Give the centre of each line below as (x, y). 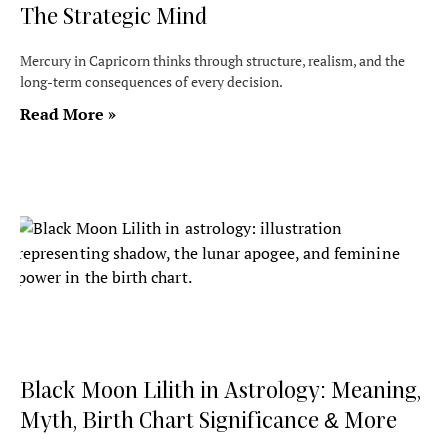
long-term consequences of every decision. (151, 81)
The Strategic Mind (113, 15)
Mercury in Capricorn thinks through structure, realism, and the (212, 60)
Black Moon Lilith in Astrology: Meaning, (220, 389)
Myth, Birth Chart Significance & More (208, 419)
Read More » (68, 114)
